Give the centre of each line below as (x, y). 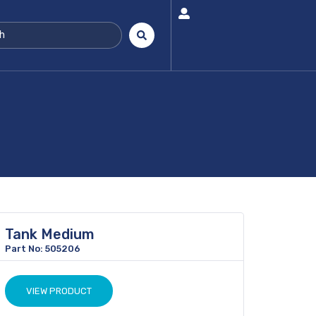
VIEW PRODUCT (59, 291)
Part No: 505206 (43, 249)
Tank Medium (50, 234)
